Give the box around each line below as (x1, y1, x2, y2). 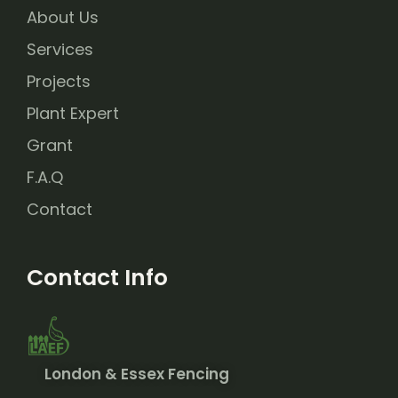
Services (27, 38, 93, 60)
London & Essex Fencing (44, 363, 229, 385)
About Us (27, 6, 99, 28)
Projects (27, 70, 91, 92)
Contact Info (27, 262, 168, 293)
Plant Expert (27, 102, 119, 124)
